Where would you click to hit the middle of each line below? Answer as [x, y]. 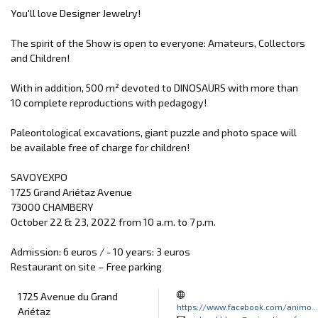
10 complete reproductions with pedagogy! [109, 102]
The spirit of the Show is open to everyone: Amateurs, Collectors [158, 43]
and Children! [40, 57]
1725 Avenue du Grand [68, 296]
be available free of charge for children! [100, 147]
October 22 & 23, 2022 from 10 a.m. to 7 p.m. [113, 221]
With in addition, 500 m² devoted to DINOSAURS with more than [154, 87]
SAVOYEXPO [39, 177]
